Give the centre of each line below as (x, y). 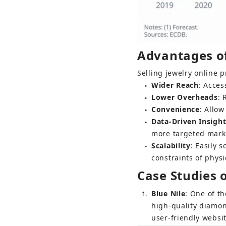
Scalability (171, 145)
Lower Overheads (185, 97)
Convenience (176, 109)
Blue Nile (168, 193)
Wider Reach (175, 85)
